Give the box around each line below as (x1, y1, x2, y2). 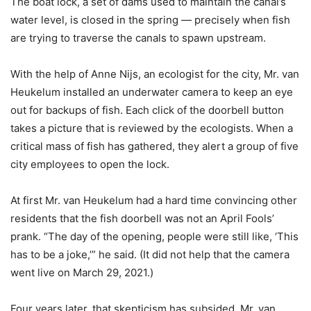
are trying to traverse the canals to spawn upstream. (10, 31, 266, 44)
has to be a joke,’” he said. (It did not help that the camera (10, 247, 289, 261)
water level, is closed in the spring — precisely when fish (10, 12, 290, 26)
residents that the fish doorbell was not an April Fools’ (10, 211, 274, 225)
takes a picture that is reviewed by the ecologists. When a (10, 121, 293, 135)
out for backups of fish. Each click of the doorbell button (10, 103, 284, 117)
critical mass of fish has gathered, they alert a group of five (10, 139, 299, 153)
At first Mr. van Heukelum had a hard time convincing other (10, 193, 297, 207)
